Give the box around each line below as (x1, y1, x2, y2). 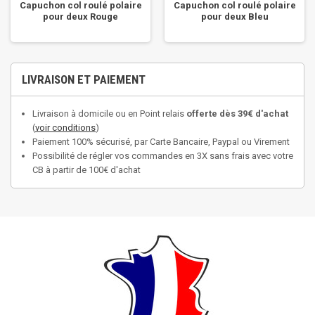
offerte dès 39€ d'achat (186, 108, 288, 119)
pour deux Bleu (200, 11, 269, 22)
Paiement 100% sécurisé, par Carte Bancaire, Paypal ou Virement (32, 136, 290, 147)
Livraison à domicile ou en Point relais (32, 108, 186, 119)
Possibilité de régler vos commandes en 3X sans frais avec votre (32, 150, 293, 161)
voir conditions (35, 122, 96, 133)
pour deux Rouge (43, 11, 118, 22)
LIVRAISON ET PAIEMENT (22, 72, 146, 86)
